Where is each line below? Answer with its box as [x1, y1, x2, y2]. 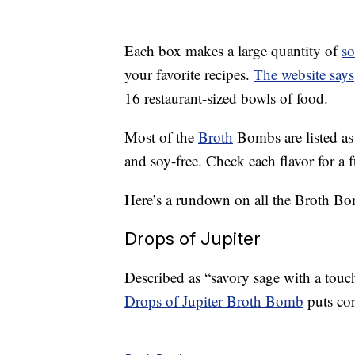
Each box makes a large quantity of [124, 40, 342, 61]
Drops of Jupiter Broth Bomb [124, 291, 303, 311]
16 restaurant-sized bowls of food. [124, 88, 328, 109]
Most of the [124, 127, 198, 147]
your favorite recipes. [124, 64, 254, 85]
